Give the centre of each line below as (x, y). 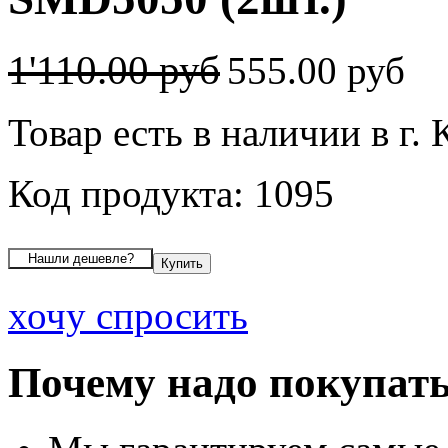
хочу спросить (128, 315)
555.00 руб (321, 70)
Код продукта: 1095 (171, 193)
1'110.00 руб (114, 70)
